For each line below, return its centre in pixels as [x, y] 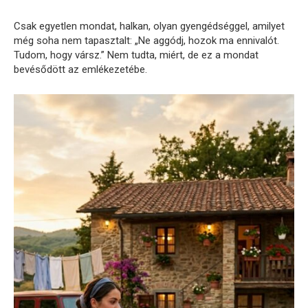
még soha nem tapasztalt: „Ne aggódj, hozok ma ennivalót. [146, 40]
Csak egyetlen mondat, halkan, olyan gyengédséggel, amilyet [149, 26]
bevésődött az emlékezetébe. [80, 69]
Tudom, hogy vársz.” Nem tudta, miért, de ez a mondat [136, 55]
